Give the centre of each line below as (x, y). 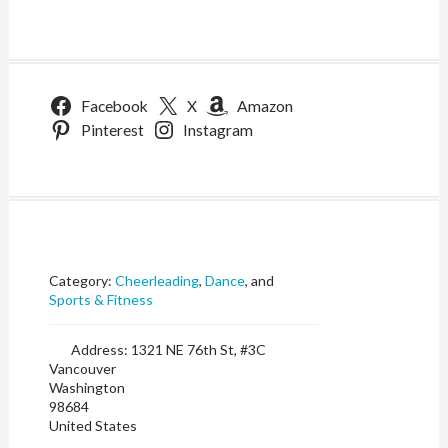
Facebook (114, 106)
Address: (100, 349)
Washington (86, 387)
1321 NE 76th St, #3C (198, 349)
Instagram (218, 130)
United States (92, 425)
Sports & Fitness (100, 299)
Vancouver (82, 368)
